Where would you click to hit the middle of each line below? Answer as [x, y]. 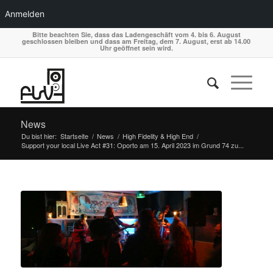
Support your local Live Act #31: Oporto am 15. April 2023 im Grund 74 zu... [132, 145]
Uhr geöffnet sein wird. [136, 48]
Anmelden [25, 14]
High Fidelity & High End [158, 136]
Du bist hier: [39, 136]
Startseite [74, 136]
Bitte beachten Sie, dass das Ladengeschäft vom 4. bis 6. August [136, 34]
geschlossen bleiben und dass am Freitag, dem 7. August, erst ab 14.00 [136, 41]
